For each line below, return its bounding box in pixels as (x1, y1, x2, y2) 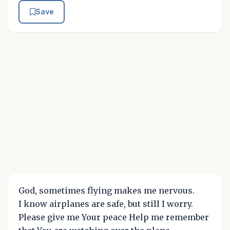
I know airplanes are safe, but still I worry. (18, 198, 193, 209)
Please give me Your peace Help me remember (18, 212, 209, 222)
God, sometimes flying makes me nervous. (18, 185, 195, 196)
